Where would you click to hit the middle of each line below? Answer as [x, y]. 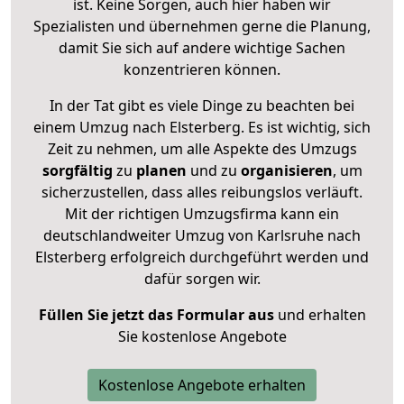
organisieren [285, 170]
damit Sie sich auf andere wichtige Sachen [202, 47]
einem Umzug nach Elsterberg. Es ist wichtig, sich [202, 127]
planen [161, 170]
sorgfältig [77, 170]
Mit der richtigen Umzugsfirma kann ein [202, 213]
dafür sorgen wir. [202, 278]
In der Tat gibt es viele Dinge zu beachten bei [202, 105]
